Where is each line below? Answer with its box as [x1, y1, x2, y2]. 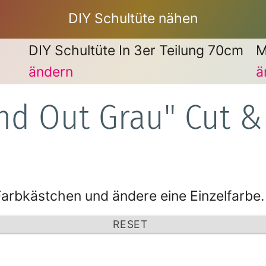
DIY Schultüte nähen [68, 10, 198, 27]
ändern [28, 64, 73, 81]
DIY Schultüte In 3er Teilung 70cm [28, 42, 243, 59]
